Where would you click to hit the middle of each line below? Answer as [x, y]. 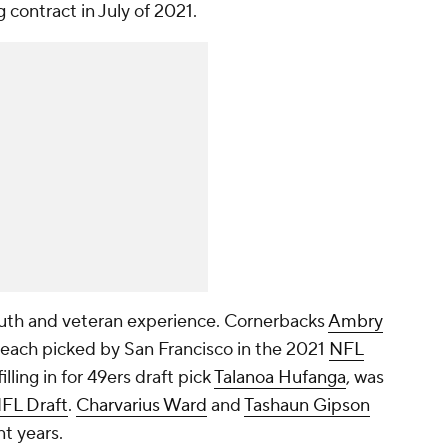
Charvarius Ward [141, 406]
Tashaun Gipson [307, 406]
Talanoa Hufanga [280, 378]
